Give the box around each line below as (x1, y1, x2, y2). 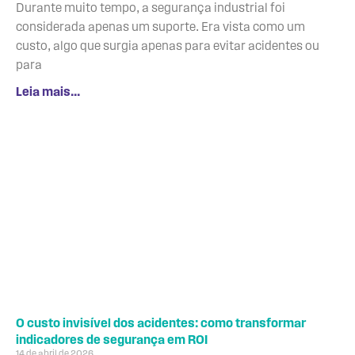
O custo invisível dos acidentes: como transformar (16, 317, 306, 330)
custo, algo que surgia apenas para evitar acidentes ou (16, 40, 319, 53)
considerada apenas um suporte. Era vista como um (16, 21, 305, 34)
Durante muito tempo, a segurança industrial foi (16, 2, 285, 15)
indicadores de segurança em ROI (16, 334, 210, 347)
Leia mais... (16, 86, 80, 99)
